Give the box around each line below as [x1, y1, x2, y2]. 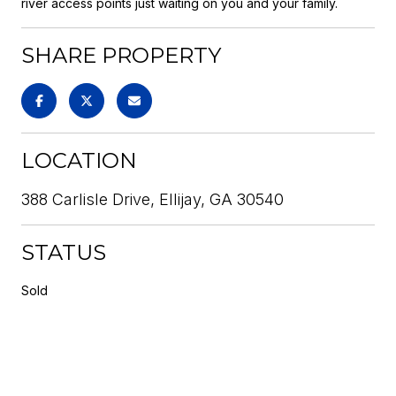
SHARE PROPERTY [21, 42, 221, 68]
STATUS [21, 239, 106, 265]
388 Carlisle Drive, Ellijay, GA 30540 [21, 189, 284, 209]
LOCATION [21, 147, 137, 173]
